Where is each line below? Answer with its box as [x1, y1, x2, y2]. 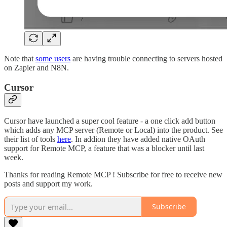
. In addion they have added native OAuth [71, 134, 205, 143]
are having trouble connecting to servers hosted [70, 54, 222, 63]
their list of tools [4, 134, 57, 143]
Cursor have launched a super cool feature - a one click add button [4, 116, 215, 125]
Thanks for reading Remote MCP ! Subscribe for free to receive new [4, 170, 222, 179]
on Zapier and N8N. [4, 63, 69, 72]
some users [35, 54, 70, 63]
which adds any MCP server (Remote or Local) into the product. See [4, 125, 223, 134]
